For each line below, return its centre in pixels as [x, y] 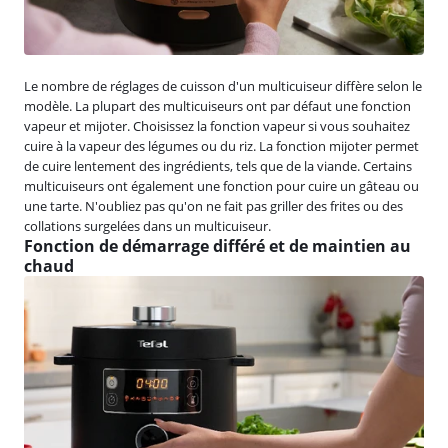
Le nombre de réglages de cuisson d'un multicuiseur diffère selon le [223, 85]
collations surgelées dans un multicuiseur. [147, 225]
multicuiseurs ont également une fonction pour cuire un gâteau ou [221, 185]
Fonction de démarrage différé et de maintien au [217, 245]
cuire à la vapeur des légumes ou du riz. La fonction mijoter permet [221, 145]
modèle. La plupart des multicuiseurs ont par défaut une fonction [217, 105]
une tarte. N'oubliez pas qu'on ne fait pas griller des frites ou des [213, 205]
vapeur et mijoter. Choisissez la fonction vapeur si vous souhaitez [217, 125]
